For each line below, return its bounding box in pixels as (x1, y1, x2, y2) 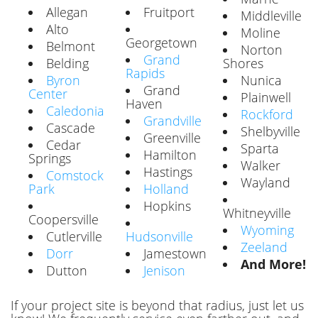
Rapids (126, 64, 165, 82)
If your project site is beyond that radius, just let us (11, 296, 304, 314)
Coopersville (28, 210, 99, 228)
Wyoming (241, 221, 294, 238)
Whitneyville (223, 204, 291, 221)
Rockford (241, 105, 293, 123)
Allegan (46, 3, 88, 21)
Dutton (46, 261, 87, 279)
